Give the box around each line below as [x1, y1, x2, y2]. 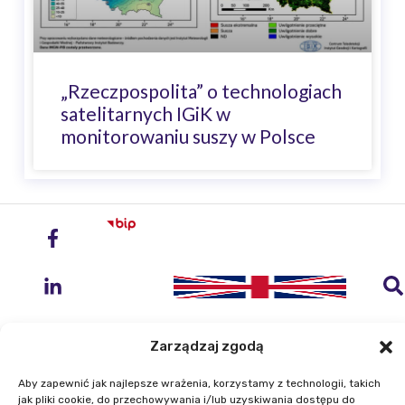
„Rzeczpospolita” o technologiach [61, 79, 342, 102]
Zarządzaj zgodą [149, 338, 264, 354]
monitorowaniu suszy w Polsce [61, 124, 316, 147]
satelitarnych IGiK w [61, 101, 231, 125]
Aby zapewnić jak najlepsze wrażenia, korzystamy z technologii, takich [18, 377, 381, 390]
